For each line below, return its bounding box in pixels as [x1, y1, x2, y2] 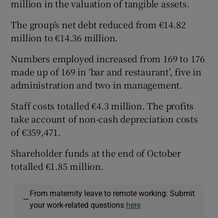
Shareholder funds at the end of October [11, 146, 181, 160]
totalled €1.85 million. [11, 160, 104, 173]
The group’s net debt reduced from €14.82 [11, 18, 186, 31]
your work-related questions [29, 201, 126, 209]
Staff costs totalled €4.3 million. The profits [11, 99, 194, 112]
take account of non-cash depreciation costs [11, 112, 198, 126]
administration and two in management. [11, 78, 183, 91]
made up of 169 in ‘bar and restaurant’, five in [11, 65, 202, 78]
